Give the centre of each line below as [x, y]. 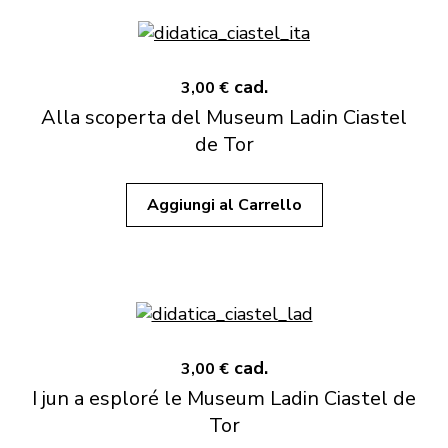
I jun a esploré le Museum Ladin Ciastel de [224, 398]
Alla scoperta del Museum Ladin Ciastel [224, 117]
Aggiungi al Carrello [224, 205]
